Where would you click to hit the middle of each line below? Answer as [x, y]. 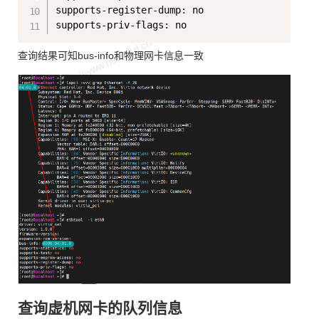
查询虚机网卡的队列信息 [100, 308]
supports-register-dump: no [130, 10]
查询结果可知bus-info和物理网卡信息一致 [111, 56]
